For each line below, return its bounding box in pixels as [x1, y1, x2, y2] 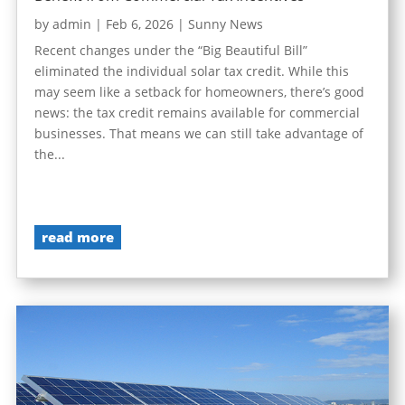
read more [41, 228, 114, 247]
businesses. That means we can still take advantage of [33, 124, 363, 142]
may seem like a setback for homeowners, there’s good [33, 82, 364, 100]
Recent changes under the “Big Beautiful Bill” [33, 41, 307, 59]
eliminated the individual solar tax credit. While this [33, 61, 349, 80]
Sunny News [187, 14, 263, 33]
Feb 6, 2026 [105, 14, 174, 33]
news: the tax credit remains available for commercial [33, 103, 360, 121]
